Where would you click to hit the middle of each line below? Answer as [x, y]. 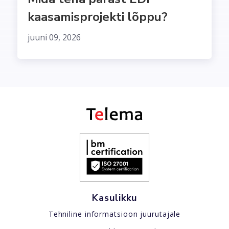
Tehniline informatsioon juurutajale [114, 214]
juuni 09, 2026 [54, 38]
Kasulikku [114, 198]
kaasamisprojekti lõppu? [98, 17]
